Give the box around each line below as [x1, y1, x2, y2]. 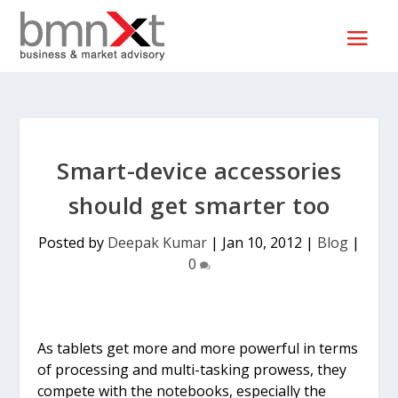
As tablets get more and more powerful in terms [37, 338, 359, 358]
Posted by [38, 233, 107, 252]
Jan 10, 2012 [222, 233, 302, 252]
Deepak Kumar [107, 233, 207, 252]
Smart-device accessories [57, 155, 341, 187]
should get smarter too [68, 189, 330, 221]
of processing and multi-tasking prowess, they [37, 360, 347, 379]
